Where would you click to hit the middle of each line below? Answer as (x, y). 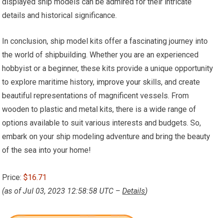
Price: (13, 177)
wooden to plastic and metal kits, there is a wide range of (99, 109)
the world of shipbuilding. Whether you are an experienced (100, 55)
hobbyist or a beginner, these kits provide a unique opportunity (108, 68)
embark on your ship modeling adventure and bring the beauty (106, 136)
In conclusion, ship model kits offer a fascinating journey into (105, 41)
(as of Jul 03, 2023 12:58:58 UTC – (62, 191)
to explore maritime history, (49, 82)
